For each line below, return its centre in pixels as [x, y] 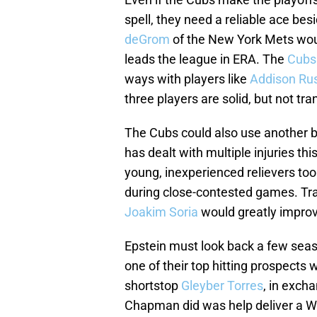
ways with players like [187, 79]
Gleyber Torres [222, 286]
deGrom [147, 40]
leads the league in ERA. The [206, 59]
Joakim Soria [161, 212]
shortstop [153, 286]
